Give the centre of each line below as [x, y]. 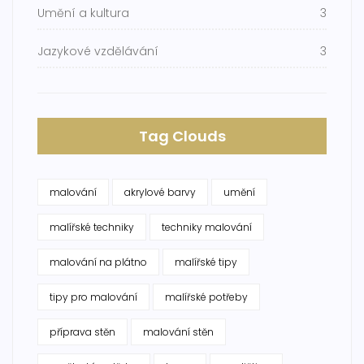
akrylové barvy [160, 193]
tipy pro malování [93, 297]
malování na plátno [98, 262]
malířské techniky [92, 227]
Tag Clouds [182, 136]
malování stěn [178, 332]
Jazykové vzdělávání [98, 52]
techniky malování [207, 227]
